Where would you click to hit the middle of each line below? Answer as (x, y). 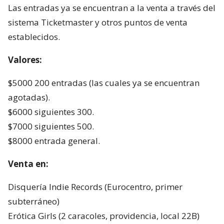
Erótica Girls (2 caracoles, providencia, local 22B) (104, 215)
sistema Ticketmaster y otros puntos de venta (98, 22)
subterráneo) (34, 201)
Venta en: (28, 163)
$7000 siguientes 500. (51, 126)
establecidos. (34, 36)
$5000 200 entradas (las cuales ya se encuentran (104, 82)
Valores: (25, 59)
